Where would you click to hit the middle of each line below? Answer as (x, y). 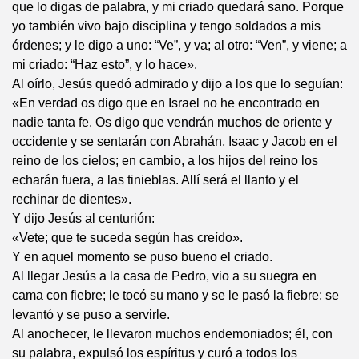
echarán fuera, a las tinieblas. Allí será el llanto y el (155, 180)
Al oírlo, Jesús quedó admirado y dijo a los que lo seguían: (177, 84)
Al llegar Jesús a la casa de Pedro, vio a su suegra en (164, 276)
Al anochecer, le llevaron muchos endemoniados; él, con (172, 334)
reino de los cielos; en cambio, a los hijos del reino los (165, 161)
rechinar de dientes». (72, 200)
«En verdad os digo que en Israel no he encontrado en (166, 103)
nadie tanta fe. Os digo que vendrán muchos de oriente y (172, 123)
